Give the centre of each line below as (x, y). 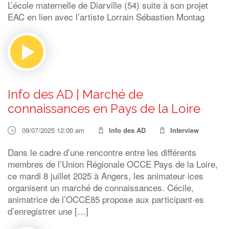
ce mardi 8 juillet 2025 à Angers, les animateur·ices (106, 176)
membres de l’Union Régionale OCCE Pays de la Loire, (113, 164)
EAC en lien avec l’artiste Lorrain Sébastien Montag (106, 17)
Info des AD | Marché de (75, 94)
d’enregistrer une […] (48, 211)
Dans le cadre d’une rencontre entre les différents (102, 152)
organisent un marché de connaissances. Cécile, (101, 187)
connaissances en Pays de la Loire (104, 109)
